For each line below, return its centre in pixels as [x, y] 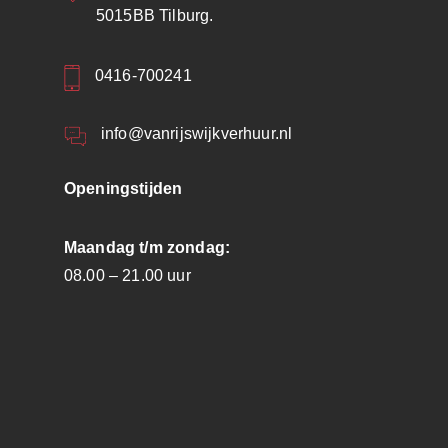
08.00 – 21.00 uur [127, 276]
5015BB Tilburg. [157, 15]
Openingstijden [123, 189]
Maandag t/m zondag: [147, 248]
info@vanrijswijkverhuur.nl [197, 134]
